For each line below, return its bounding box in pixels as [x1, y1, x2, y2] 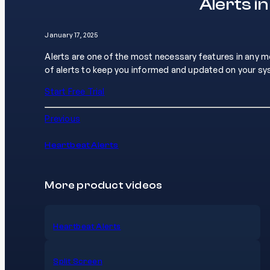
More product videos [45, 178, 163, 191]
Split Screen [53, 256, 102, 266]
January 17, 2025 [45, 31, 98, 40]
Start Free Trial [45, 86, 105, 97]
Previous [45, 113, 80, 124]
